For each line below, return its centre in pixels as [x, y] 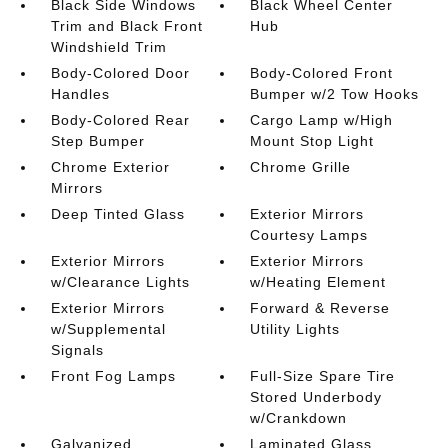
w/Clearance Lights [120, 281]
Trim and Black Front [126, 25]
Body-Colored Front [322, 72]
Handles [80, 93]
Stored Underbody [316, 396]
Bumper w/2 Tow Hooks [335, 93]
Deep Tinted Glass [117, 213]
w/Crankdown [299, 417]
